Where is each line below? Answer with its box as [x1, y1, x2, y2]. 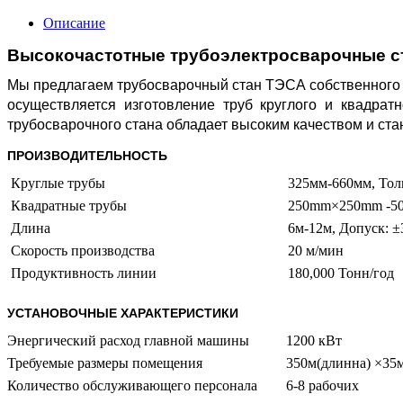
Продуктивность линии [7, 265, 157, 282]
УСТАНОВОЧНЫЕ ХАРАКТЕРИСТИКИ [7, 303, 238, 322]
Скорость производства [7, 243, 155, 259]
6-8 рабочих [286, 378, 359, 394]
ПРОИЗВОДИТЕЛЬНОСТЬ [7, 146, 167, 165]
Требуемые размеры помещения [7, 355, 202, 372]
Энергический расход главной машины [7, 333, 249, 349]
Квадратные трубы [7, 198, 127, 214]
